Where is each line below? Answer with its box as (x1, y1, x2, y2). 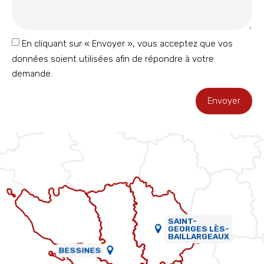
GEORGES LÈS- (168, 224, 230, 234)
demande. (12, 68, 52, 79)
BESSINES (58, 245, 101, 255)
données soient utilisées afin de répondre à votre (12, 53, 214, 64)
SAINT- (168, 216, 197, 226)
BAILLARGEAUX (168, 232, 230, 242)
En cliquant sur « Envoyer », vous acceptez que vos (22, 38, 233, 49)
